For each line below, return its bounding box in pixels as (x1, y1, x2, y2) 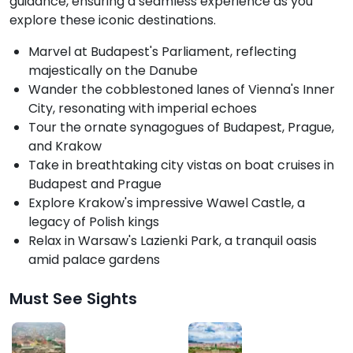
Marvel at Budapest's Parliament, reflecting (28, 43, 296, 61)
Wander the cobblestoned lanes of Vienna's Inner (28, 80, 335, 99)
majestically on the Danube (28, 61, 198, 80)
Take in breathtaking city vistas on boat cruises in (28, 156, 334, 175)
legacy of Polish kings (28, 213, 159, 232)
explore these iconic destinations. (9, 11, 216, 30)
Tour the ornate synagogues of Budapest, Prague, (28, 118, 334, 137)
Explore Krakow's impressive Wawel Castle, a (28, 194, 305, 213)
